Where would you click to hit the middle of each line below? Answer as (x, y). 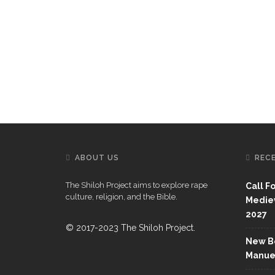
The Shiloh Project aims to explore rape (137, 185)
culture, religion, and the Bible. (122, 197)
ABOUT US (97, 158)
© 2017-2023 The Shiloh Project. (130, 228)
